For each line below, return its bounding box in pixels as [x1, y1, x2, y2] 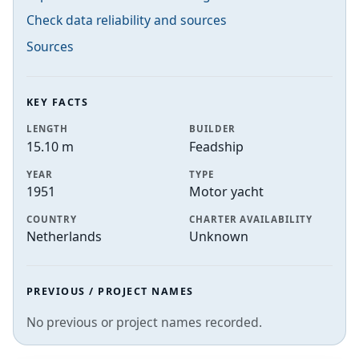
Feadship [189, 137, 244, 155]
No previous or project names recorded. [26, 313, 262, 332]
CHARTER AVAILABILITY [189, 212, 313, 225]
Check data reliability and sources [26, 11, 227, 30]
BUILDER [189, 123, 236, 135]
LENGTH [26, 123, 68, 135]
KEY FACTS [26, 95, 89, 110]
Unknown [189, 227, 248, 245]
